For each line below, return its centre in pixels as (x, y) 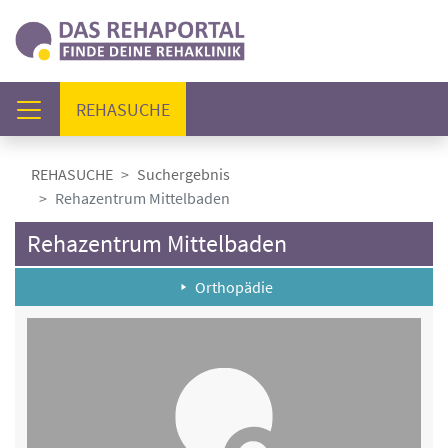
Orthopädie (234, 287)
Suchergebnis (183, 174)
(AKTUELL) (208, 108)
